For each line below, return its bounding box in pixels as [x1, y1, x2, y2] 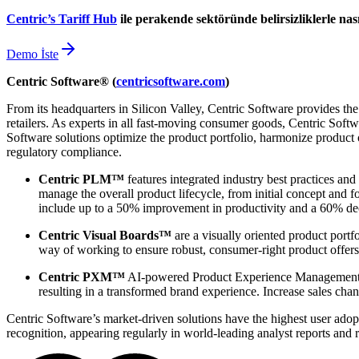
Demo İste [6, 47, 58, 62]
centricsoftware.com [116, 75, 225, 89]
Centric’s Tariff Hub [6, 12, 117, 26]
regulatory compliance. [6, 145, 122, 159]
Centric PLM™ [38, 172, 124, 187]
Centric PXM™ [38, 270, 125, 284]
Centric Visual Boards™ [38, 228, 171, 243]
